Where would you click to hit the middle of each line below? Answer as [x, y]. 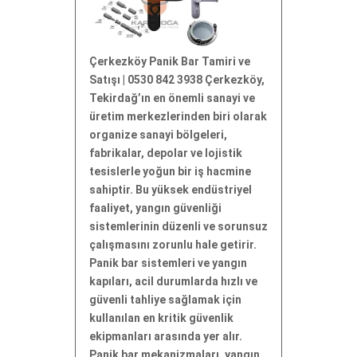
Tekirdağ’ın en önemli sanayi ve [172, 98]
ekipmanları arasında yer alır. [166, 336]
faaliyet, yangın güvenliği [155, 208]
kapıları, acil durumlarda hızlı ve [173, 281]
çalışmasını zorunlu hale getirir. [173, 244]
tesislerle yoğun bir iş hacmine [170, 171]
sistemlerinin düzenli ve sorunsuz [178, 226]
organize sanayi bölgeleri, [158, 134]
